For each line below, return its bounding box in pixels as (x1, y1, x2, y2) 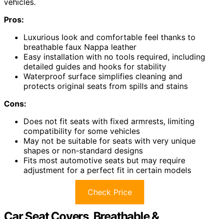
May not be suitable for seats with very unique (23, 135, 196, 146)
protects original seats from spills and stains (23, 81, 188, 91)
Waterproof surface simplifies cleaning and (23, 71, 182, 81)
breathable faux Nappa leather (23, 42, 136, 52)
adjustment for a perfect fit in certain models (23, 165, 191, 175)
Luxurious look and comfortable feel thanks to (23, 32, 196, 42)
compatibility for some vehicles (23, 126, 140, 136)
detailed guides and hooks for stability (23, 61, 166, 71)
